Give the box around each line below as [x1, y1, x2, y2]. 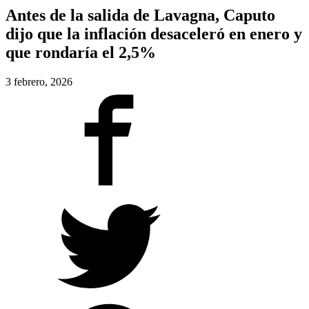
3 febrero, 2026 [6, 75, 72, 88]
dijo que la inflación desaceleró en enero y [6, 24, 302, 43]
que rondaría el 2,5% [6, 43, 156, 61]
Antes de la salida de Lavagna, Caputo [6, 6, 275, 24]
